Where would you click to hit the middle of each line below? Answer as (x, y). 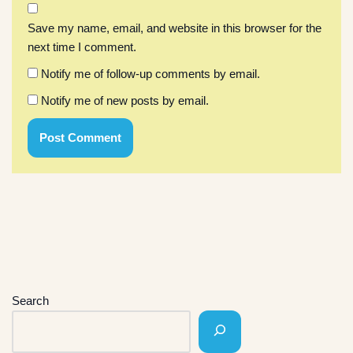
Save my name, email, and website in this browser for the (175, 28)
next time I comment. (82, 46)
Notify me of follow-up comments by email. (150, 73)
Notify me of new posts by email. (125, 100)
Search (30, 300)
